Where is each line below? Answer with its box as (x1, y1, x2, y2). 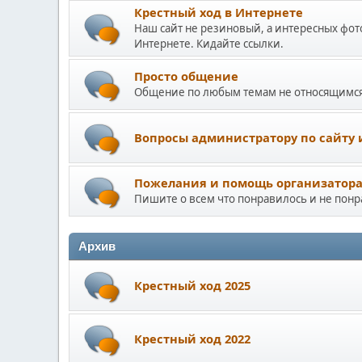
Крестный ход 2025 (134, 276, 250, 293)
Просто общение (134, 68, 238, 84)
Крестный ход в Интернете (134, 4, 303, 20)
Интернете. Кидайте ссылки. (134, 36, 284, 51)
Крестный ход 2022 (134, 330, 250, 347)
